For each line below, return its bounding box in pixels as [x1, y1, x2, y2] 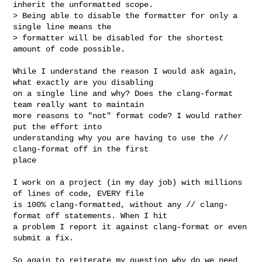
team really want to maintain [13, 99, 149, 109]
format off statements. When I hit [13, 211, 173, 220]
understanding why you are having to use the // [13, 133, 229, 143]
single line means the [13, 22, 116, 32]
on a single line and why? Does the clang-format [13, 88, 233, 98]
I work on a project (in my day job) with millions [13, 177, 243, 187]
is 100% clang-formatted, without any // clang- [13, 199, 229, 209]
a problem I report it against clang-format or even [13, 222, 247, 232]
